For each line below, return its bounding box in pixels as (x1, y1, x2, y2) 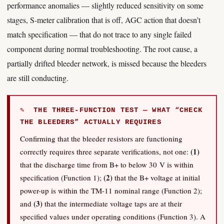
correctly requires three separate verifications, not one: (20, 146, 190, 156)
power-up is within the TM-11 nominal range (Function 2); (20, 185, 202, 195)
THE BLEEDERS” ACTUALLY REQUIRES (20, 118, 161, 126)
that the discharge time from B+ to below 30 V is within (20, 159, 193, 169)
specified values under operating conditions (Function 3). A (20, 211, 205, 221)
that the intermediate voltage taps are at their (42, 198, 182, 208)
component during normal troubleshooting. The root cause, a (7, 43, 197, 54)
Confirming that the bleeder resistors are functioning (20, 133, 182, 143)
